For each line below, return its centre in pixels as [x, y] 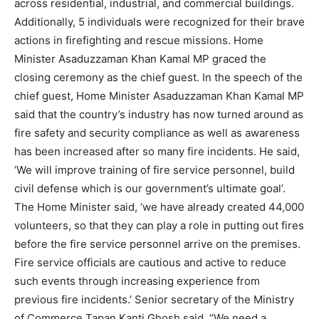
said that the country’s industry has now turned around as [159, 115]
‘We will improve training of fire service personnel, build [155, 170]
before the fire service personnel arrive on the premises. [157, 244]
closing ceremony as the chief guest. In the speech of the [158, 78]
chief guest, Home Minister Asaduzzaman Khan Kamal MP [159, 96]
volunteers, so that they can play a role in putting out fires [159, 226]
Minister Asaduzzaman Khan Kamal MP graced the [140, 59]
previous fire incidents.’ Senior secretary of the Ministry [154, 300]
